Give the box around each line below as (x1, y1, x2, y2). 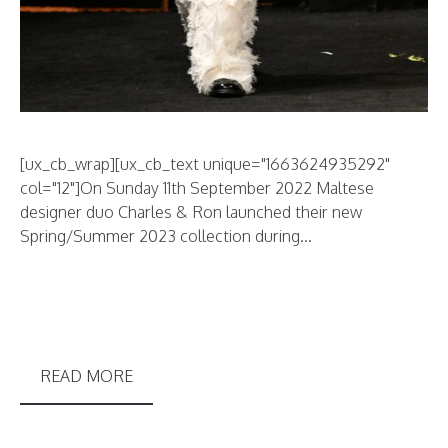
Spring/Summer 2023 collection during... (20, 226, 312, 246)
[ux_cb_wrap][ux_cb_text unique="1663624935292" (20, 154, 390, 174)
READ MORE (40, 366, 133, 386)
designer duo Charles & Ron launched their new (20, 202, 362, 222)
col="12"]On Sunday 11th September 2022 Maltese (20, 178, 374, 198)
